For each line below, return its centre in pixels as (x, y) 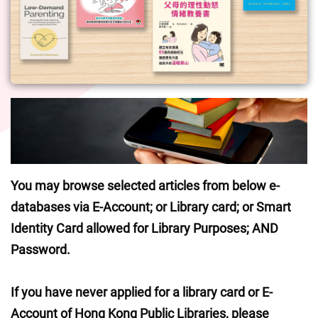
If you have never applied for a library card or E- (142, 292)
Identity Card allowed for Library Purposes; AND (144, 228)
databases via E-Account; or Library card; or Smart (151, 207)
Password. (40, 250)
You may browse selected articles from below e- (145, 186)
